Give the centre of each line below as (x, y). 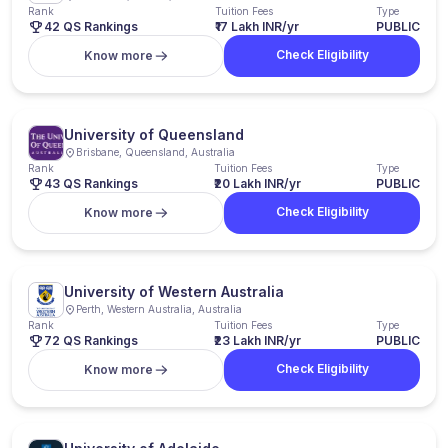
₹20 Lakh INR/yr (257, 183)
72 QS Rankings (91, 340)
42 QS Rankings (91, 26)
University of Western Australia (174, 291)
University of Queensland (154, 134)
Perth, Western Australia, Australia (159, 309)
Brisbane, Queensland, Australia (155, 152)
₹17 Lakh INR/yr (257, 26)
